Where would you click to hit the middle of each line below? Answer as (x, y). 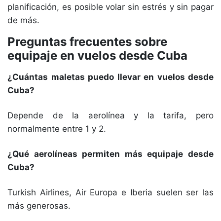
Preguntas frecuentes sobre (87, 42)
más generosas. (39, 206)
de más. (23, 20)
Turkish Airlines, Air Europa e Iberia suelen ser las (110, 192)
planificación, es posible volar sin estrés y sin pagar (110, 7)
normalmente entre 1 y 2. (57, 129)
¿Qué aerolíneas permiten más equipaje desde (110, 154)
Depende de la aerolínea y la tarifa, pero (110, 115)
